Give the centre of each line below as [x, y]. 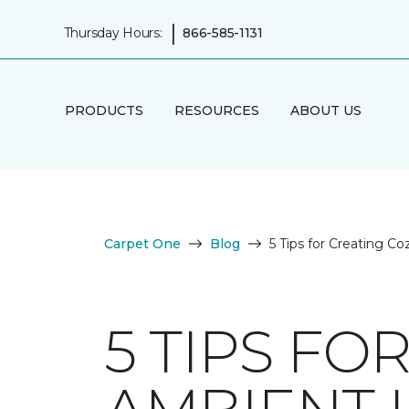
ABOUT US [325, 110]
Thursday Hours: [113, 32]
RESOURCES [216, 110]
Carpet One [142, 244]
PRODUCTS [104, 110]
